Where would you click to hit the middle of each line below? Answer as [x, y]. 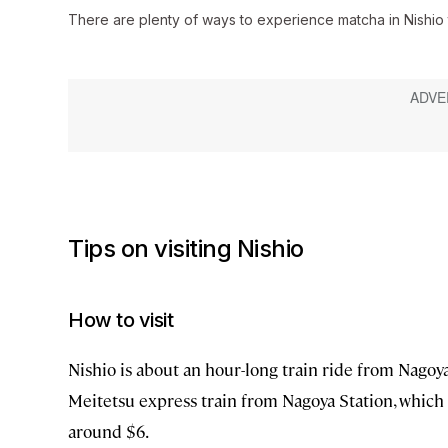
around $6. [108, 430]
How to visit [120, 319]
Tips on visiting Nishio [186, 248]
